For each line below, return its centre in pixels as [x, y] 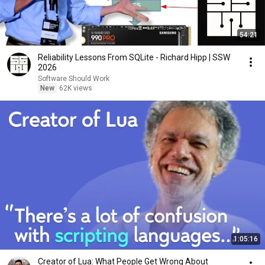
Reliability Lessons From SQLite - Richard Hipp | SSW [134, 57]
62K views [76, 88]
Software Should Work [74, 79]
